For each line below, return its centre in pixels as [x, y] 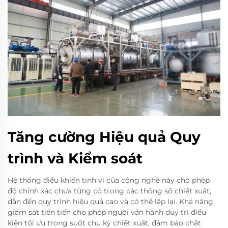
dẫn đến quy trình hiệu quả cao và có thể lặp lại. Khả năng [110, 202]
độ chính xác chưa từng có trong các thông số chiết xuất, [109, 191]
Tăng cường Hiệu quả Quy [104, 137]
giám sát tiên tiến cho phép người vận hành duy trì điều [107, 212]
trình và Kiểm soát [75, 159]
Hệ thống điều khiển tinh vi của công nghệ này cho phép [109, 180]
